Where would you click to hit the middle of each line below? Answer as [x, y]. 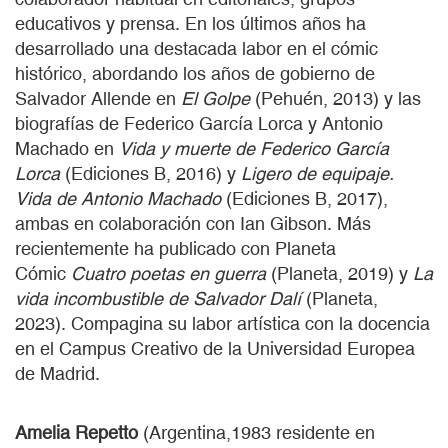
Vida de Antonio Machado [118, 198]
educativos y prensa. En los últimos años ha [190, 23]
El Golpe [215, 98]
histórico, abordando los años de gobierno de [195, 73]
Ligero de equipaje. [317, 173]
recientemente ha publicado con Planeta [175, 248]
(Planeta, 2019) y [339, 273]
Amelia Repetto [76, 432]
